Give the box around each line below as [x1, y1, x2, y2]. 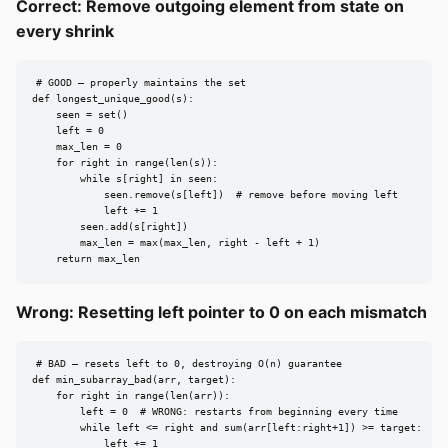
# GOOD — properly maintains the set [35, 77, 246, 89]
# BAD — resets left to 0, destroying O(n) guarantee [35, 358, 342, 370]
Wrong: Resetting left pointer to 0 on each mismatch [16, 301, 427, 322]
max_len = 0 [32, 141, 122, 153]
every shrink [16, 20, 114, 41]
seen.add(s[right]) [32, 221, 188, 233]
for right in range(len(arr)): [32, 390, 230, 402]
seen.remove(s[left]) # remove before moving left [32, 189, 398, 201]
